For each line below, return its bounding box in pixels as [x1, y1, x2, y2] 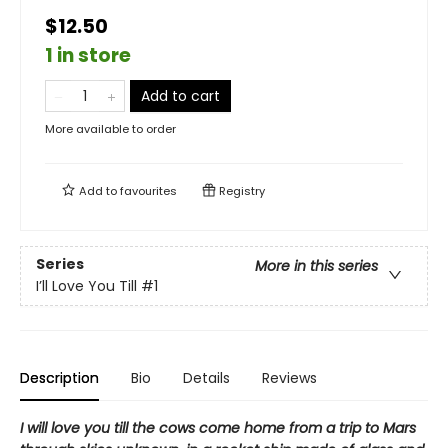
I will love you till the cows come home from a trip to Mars [20, 418, 416, 438]
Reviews [262, 368, 317, 388]
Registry [216, 183, 265, 199]
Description [20, 368, 99, 388]
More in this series [255, 256, 378, 277]
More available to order [45, 121, 176, 137]
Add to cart [141, 86, 220, 106]
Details [183, 368, 230, 388]
